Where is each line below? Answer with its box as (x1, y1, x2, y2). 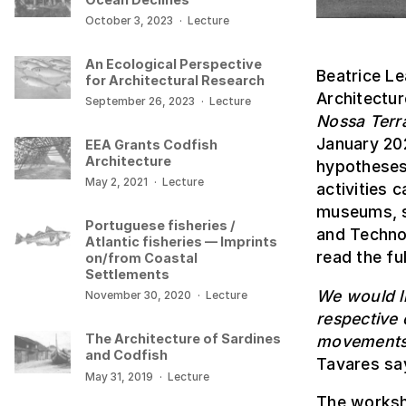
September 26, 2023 (85, 94, 196, 109)
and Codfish (85, 347, 169, 363)
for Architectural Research (85, 72, 266, 88)
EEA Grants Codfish (85, 137, 218, 153)
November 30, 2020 (85, 288, 192, 303)
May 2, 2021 (85, 175, 149, 189)
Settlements (85, 266, 170, 283)
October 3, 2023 (85, 13, 174, 27)
